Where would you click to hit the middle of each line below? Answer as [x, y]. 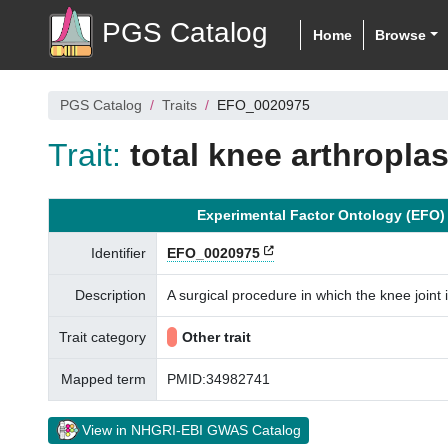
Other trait [216, 337]
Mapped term [103, 379]
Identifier [118, 253]
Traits [179, 105]
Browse [401, 34]
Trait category [102, 337]
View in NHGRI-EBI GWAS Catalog [191, 430]
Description [110, 295]
